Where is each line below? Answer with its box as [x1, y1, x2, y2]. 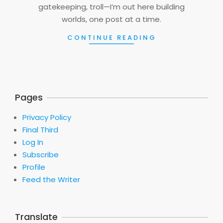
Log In [22, 137, 43, 148]
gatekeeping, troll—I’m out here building [38, 1, 185, 12]
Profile [22, 162, 45, 173]
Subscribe [22, 149, 59, 160]
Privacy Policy [22, 112, 71, 123]
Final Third [22, 124, 58, 135]
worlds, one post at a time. [62, 13, 161, 24]
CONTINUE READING [67, 32, 156, 42]
